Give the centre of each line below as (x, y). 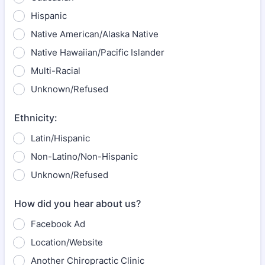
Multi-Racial (56, 71)
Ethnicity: (36, 118)
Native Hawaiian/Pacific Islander (98, 52)
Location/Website (67, 242)
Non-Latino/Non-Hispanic (84, 156)
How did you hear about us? (77, 203)
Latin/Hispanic (60, 138)
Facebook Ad (58, 224)
